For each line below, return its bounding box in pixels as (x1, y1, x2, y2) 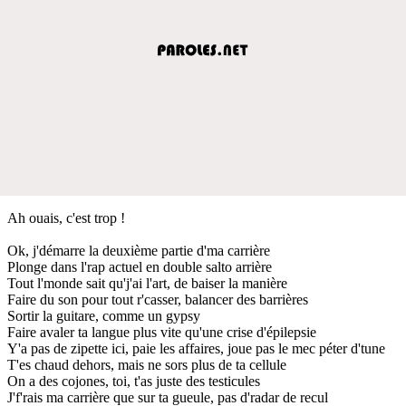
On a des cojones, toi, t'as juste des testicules (7, 372, 260, 389)
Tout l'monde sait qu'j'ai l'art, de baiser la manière (7, 275, 287, 291)
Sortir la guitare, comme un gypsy (7, 307, 200, 324)
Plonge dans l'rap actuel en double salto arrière (7, 258, 272, 275)
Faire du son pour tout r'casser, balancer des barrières (7, 291, 308, 307)
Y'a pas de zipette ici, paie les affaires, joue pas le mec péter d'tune (7, 340, 385, 356)
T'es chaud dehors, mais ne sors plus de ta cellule (7, 356, 286, 372)
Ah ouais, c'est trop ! (7, 209, 125, 226)
